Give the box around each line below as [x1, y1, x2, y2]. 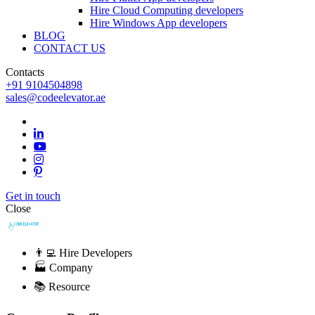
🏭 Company [34, 262, 93, 274]
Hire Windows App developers [90, 17, 227, 29]
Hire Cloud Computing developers [90, 4, 243, 16]
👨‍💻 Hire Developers [34, 247, 132, 259]
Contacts [6, 66, 44, 78]
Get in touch [6, 190, 60, 202]
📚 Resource [34, 281, 90, 292]
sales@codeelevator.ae [6, 91, 105, 103]
